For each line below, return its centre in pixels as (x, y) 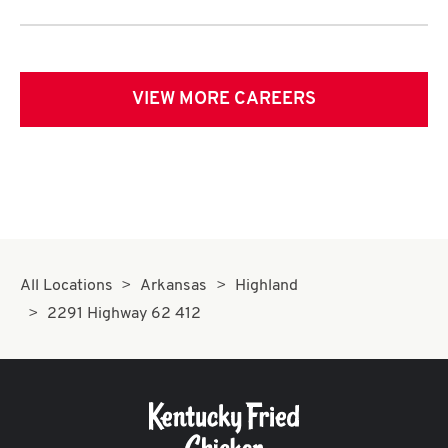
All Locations (66, 286)
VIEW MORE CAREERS (224, 99)
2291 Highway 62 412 (124, 314)
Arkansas (174, 286)
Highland (266, 286)
